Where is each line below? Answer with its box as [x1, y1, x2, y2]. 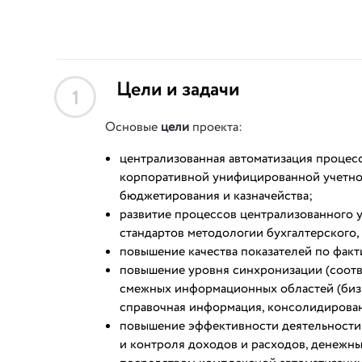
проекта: [189, 118, 242, 137]
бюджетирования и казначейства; [120, 187, 313, 205]
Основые [105, 118, 161, 137]
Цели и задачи [116, 76, 240, 104]
